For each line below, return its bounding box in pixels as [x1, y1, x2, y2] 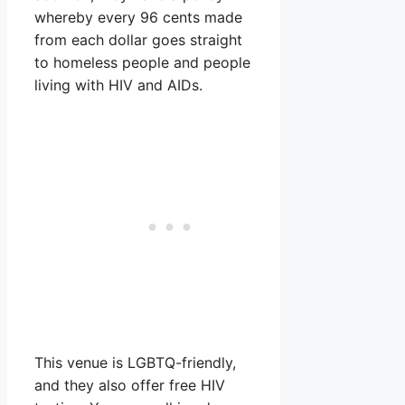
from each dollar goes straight [34, 31, 242, 50]
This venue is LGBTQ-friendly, [34, 353, 236, 372]
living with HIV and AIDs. [34, 76, 202, 95]
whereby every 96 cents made [34, 8, 242, 27]
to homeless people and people [34, 53, 250, 72]
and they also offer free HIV [34, 376, 225, 395]
